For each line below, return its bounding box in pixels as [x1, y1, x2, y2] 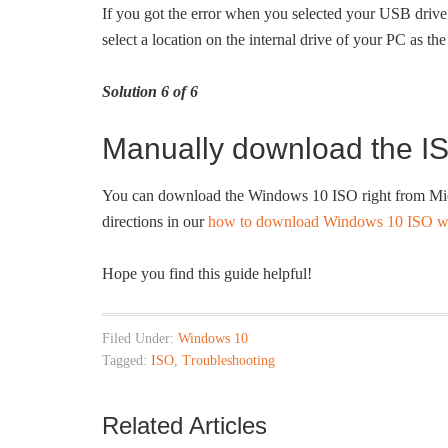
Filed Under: [102, 331, 178, 346]
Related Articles [102, 412, 267, 439]
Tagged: [102, 353, 151, 368]
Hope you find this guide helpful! [102, 265, 312, 282]
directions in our [102, 213, 208, 230]
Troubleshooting [182, 353, 275, 368]
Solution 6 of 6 [102, 83, 198, 100]
